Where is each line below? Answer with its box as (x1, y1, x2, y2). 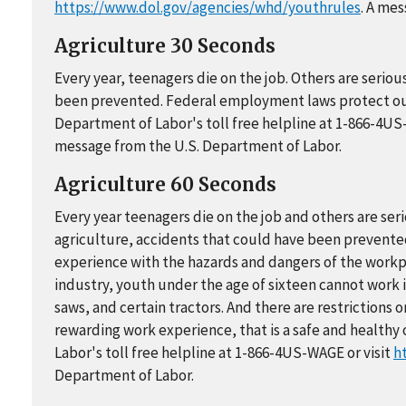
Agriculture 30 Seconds (54, 34, 275, 58)
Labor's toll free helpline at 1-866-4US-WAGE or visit (54, 343, 393, 363)
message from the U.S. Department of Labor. (54, 136, 342, 157)
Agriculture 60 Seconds (54, 173, 276, 197)
